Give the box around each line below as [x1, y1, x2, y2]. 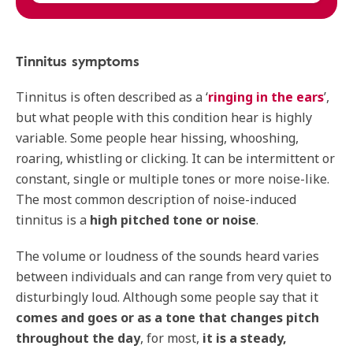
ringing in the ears [208, 88, 324, 106]
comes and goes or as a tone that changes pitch [16, 309, 319, 326]
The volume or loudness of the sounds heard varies [16, 247, 319, 265]
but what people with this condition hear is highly [16, 109, 312, 126]
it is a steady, [203, 329, 287, 347]
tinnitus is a [16, 211, 90, 229]
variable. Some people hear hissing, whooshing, [16, 129, 299, 147]
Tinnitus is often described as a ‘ [16, 88, 208, 106]
